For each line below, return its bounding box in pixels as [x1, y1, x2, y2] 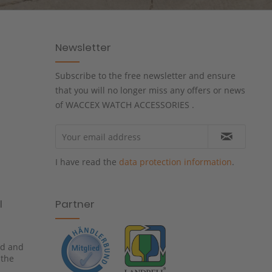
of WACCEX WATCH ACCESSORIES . [55, 99, 194, 111]
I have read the [55, 156, 119, 168]
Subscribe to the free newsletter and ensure [55, 70, 236, 82]
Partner [55, 197, 95, 212]
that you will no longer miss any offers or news [55, 84, 245, 97]
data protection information [119, 156, 232, 168]
